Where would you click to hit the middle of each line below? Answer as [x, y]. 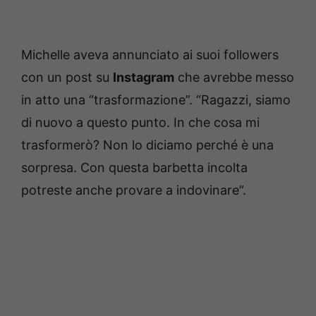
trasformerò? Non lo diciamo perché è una [147, 145]
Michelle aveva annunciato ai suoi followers [150, 54]
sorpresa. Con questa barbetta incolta [134, 167]
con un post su [67, 77]
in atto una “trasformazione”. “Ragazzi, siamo [156, 99]
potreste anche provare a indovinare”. [134, 190]
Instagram [144, 77]
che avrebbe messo [234, 77]
